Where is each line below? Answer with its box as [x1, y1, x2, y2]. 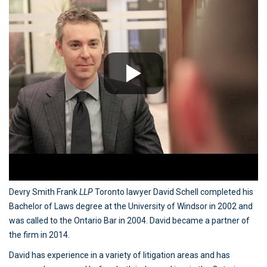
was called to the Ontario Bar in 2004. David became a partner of [9, 216, 250, 225]
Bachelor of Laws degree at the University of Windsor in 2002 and [9, 201, 253, 211]
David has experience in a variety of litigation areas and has [9, 250, 230, 260]
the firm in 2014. [9, 230, 70, 240]
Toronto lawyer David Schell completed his [95, 187, 253, 197]
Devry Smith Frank [9, 187, 79, 197]
